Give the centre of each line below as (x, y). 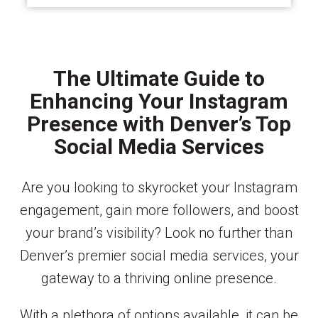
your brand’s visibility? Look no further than (159, 232)
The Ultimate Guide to (159, 78)
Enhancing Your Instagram (159, 101)
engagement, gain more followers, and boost (159, 210)
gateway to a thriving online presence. (159, 278)
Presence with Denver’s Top (159, 124)
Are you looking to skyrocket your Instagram (159, 187)
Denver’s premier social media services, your (159, 255)
